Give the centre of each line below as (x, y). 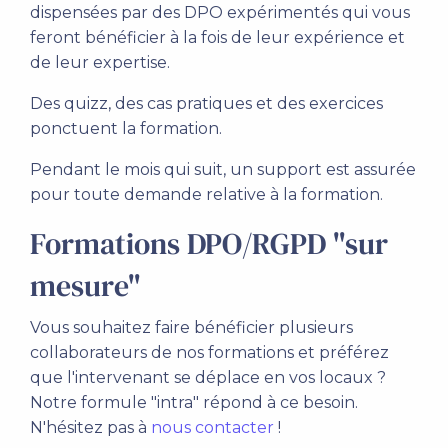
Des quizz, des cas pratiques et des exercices (206, 103)
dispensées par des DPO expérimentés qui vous (220, 12)
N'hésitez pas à (90, 427)
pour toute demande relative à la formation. (206, 194)
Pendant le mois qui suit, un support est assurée (223, 169)
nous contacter (212, 427)
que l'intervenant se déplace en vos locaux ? (208, 377)
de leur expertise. (100, 62)
